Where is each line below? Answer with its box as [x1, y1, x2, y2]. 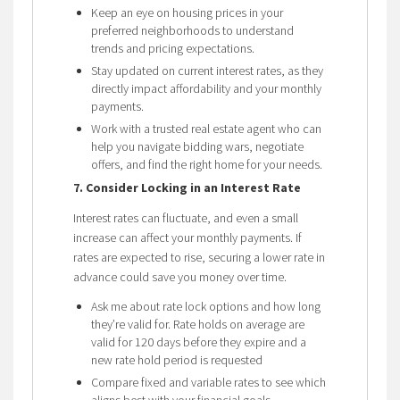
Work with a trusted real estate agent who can [90, 120, 321, 137]
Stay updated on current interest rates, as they [90, 62, 323, 79]
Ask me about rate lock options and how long [90, 297, 321, 314]
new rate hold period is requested [90, 351, 262, 368]
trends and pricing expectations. [90, 39, 254, 56]
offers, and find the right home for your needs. [90, 155, 322, 172]
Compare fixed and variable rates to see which [90, 373, 326, 390]
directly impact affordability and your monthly [90, 79, 321, 96]
